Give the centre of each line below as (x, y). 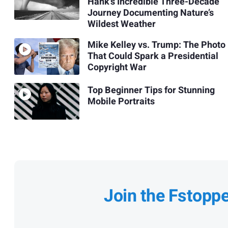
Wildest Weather (121, 24)
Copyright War (117, 68)
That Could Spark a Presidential (153, 56)
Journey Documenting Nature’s (150, 13)
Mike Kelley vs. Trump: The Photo (156, 45)
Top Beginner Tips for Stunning (151, 90)
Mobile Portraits (121, 101)
